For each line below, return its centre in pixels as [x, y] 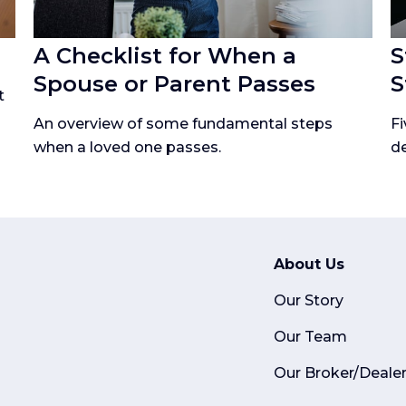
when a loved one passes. [128, 148]
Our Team [310, 337]
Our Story [309, 301]
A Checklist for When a [165, 56]
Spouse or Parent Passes [175, 84]
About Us [309, 265]
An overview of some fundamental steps [184, 124]
